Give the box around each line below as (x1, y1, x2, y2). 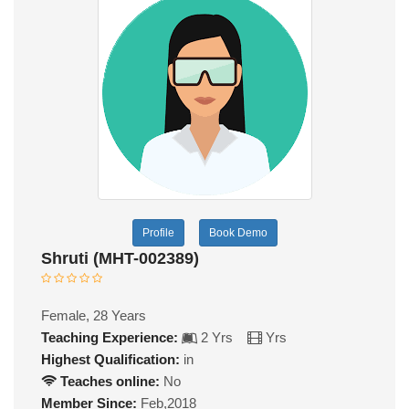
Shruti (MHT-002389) (41, 249, 199, 268)
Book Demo (208, 226, 267, 240)
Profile (142, 226, 174, 240)
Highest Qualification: (41, 351, 180, 368)
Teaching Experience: (41, 330, 178, 346)
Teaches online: (57, 373, 160, 390)
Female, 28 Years (41, 308, 146, 324)
